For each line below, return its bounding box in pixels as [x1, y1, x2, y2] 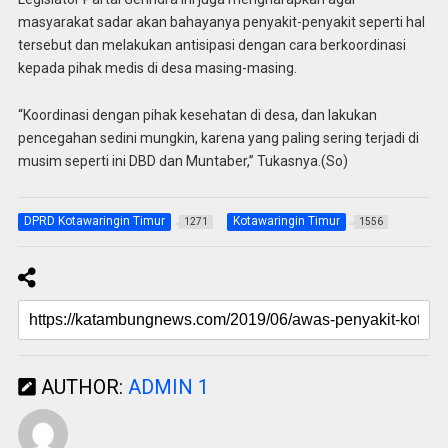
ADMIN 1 [127, 375, 209, 400]
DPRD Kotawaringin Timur [23, 214, 165, 229]
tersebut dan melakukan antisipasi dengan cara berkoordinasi [17, 37, 406, 54]
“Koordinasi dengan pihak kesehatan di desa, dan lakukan [17, 107, 377, 123]
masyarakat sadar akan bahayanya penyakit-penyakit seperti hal [17, 14, 425, 31]
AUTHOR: [35, 375, 128, 400]
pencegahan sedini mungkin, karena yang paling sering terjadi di [17, 130, 419, 146]
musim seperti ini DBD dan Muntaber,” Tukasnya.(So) [17, 153, 348, 169]
